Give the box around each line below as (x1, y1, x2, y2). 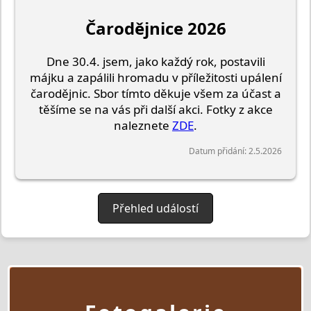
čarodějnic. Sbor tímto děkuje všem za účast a (30, 85, 281, 101)
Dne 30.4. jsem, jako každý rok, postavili (46, 53, 265, 69)
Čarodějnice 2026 (85, 16, 226, 40)
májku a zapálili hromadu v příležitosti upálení (29, 69, 282, 85)
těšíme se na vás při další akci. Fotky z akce (38, 101, 273, 117)
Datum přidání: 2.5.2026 (188, 144, 282, 157)
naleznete (114, 117, 172, 133)
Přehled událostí (112, 200, 199, 216)
